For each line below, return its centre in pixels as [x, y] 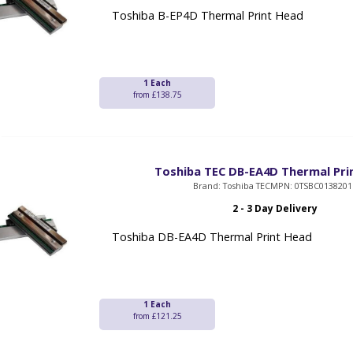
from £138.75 [157, 95]
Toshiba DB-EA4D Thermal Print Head [212, 237]
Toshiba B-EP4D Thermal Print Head [208, 16]
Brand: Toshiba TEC [231, 186]
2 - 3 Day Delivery [275, 209]
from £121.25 [157, 316]
